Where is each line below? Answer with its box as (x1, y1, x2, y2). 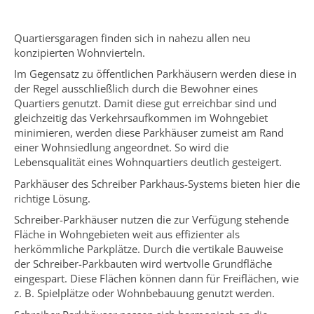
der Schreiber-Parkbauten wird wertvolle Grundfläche (14, 257, 272, 271)
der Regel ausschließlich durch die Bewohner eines (14, 81, 258, 95)
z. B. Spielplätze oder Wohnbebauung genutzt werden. (14, 286, 275, 300)
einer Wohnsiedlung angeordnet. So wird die (14, 140, 228, 154)
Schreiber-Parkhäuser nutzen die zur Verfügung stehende (14, 212, 289, 226)
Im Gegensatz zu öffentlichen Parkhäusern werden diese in (14, 67, 296, 81)
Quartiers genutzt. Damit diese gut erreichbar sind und (14, 96, 277, 110)
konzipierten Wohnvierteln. (14, 45, 145, 60)
